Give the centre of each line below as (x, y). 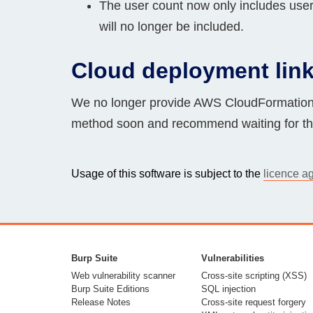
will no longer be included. (172, 27)
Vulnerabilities (233, 258)
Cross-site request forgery (254, 302)
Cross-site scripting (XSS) (254, 275)
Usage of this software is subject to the (167, 173)
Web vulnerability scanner (123, 275)
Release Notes (101, 302)
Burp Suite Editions (110, 289)
